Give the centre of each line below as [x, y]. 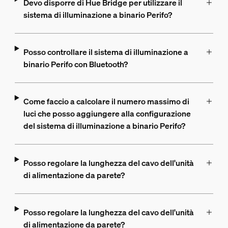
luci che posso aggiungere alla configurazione [107, 113]
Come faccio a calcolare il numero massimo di [106, 101]
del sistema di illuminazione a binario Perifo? [104, 125]
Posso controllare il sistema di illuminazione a [106, 52]
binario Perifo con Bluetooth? [75, 64]
